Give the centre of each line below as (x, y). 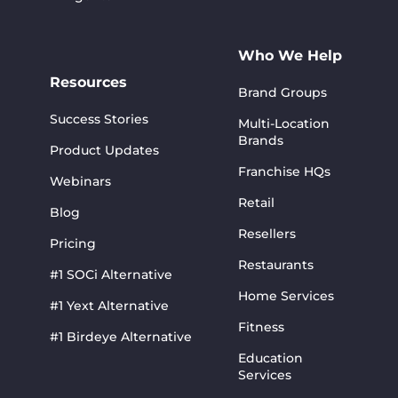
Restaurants (276, 264)
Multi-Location (284, 123)
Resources (88, 82)
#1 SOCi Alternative (111, 274)
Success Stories (99, 119)
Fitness (261, 326)
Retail (256, 202)
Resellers (267, 233)
